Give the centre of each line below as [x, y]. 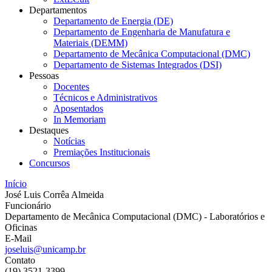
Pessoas [44, 76]
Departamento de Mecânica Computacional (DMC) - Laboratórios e [135, 216]
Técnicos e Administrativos [105, 97]
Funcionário [28, 206]
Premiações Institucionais [102, 152]
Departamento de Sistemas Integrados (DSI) [138, 65]
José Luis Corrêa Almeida [54, 195]
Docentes [71, 87]
